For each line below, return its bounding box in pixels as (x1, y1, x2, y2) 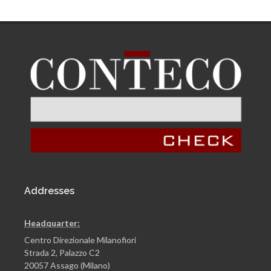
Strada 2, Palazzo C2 (24, 247, 100, 258)
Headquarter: (24, 218, 80, 229)
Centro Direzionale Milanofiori (24, 235, 136, 246)
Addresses (24, 185, 74, 197)
